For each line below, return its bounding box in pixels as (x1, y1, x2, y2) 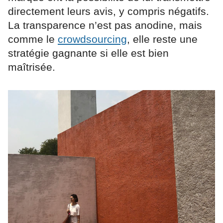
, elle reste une (127, 33, 198, 45)
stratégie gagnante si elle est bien (8, 47, 169, 59)
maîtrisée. (8, 61, 55, 73)
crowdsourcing (58, 33, 127, 45)
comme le (8, 33, 58, 45)
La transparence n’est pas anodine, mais (8, 19, 202, 31)
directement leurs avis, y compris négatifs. (8, 5, 209, 17)
